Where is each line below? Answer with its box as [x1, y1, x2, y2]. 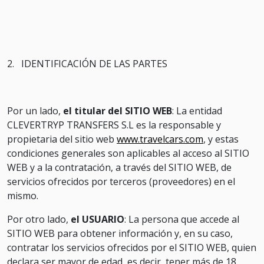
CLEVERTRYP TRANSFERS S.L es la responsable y [7, 118, 221, 131]
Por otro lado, [7, 213, 71, 226]
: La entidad [172, 104, 222, 117]
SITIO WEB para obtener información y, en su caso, [7, 227, 233, 240]
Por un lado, [7, 104, 63, 117]
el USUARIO [71, 213, 124, 226]
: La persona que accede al [124, 213, 239, 226]
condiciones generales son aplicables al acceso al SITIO [7, 147, 249, 160]
